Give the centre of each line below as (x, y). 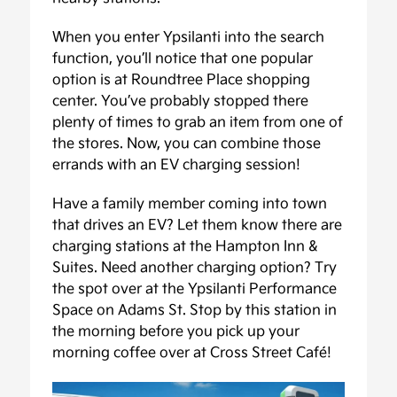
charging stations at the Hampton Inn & (186, 247)
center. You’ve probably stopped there (181, 101)
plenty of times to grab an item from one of (198, 123)
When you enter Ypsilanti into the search (189, 38)
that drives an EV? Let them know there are (198, 226)
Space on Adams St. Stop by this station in (195, 311)
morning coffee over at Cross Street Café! (192, 353)
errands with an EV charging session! (177, 165)
